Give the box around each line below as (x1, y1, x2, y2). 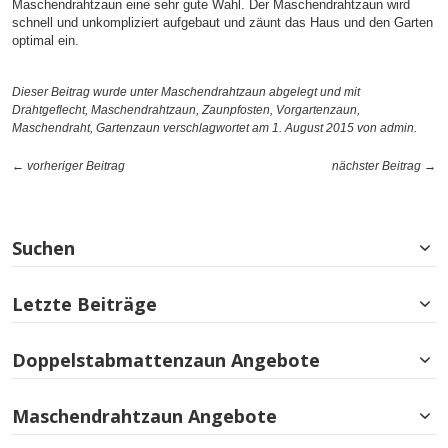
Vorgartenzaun (276, 102, 357, 117)
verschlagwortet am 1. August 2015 (160, 120, 354, 135)
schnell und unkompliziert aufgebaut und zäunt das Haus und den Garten (12, 14, 433, 30)
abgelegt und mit (266, 84, 360, 99)
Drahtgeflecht (12, 102, 85, 117)
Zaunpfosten (202, 102, 270, 117)
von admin (354, 120, 414, 135)
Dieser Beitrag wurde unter (12, 84, 161, 99)
